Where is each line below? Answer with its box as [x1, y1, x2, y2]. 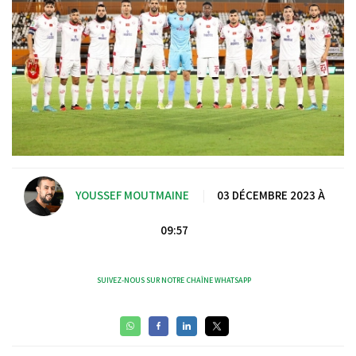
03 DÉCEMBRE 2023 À [216, 188, 325, 203]
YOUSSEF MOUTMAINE [75, 188, 189, 203]
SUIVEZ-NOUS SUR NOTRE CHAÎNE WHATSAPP [97, 274, 251, 285]
